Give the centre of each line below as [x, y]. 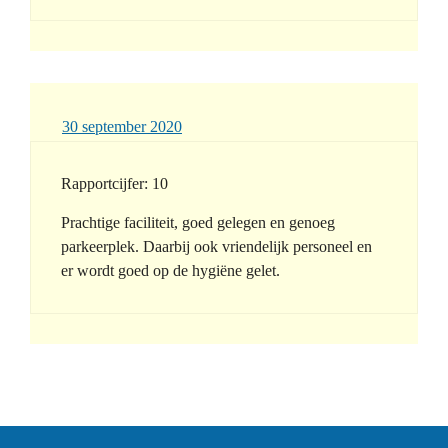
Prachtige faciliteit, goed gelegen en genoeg [198, 223]
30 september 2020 [122, 127]
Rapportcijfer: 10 [114, 184]
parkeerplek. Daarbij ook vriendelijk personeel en [216, 247]
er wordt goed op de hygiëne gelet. [170, 271]
